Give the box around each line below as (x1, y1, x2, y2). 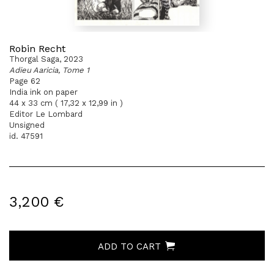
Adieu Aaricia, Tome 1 (9, 65, 89, 75)
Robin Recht (9, 43, 65, 54)
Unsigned (9, 120, 45, 130)
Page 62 (9, 76, 40, 86)
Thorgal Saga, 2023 (9, 54, 83, 64)
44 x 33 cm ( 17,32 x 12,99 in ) (9, 98, 123, 108)
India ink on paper (9, 87, 78, 97)
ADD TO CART (98, 241, 164, 252)
